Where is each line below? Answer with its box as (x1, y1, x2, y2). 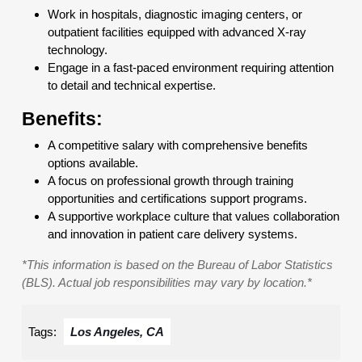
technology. (48, 43, 107, 57)
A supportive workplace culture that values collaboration (48, 209, 339, 223)
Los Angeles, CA (70, 325, 164, 339)
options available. (48, 156, 138, 170)
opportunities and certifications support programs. (48, 192, 307, 205)
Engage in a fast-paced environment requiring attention (48, 61, 334, 74)
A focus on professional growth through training (48, 174, 293, 187)
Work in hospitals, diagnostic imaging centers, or (48, 7, 302, 21)
